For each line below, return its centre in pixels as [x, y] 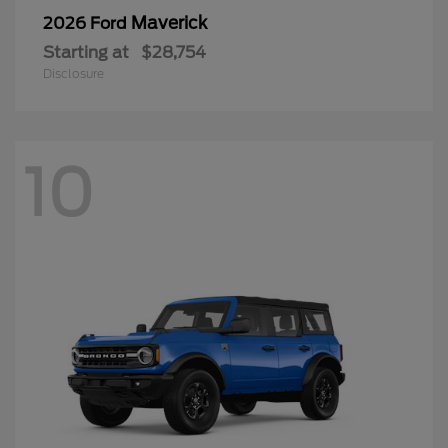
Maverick [169, 22]
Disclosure [73, 73]
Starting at [86, 52]
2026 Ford [87, 23]
